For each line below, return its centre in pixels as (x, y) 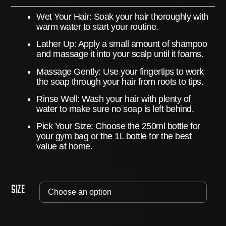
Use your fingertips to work (152, 71)
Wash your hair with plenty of (135, 99)
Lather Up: (56, 44)
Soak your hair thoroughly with (150, 16)
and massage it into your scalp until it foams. (120, 54)
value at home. (65, 147)
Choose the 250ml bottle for (147, 126)
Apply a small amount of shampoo (142, 44)
